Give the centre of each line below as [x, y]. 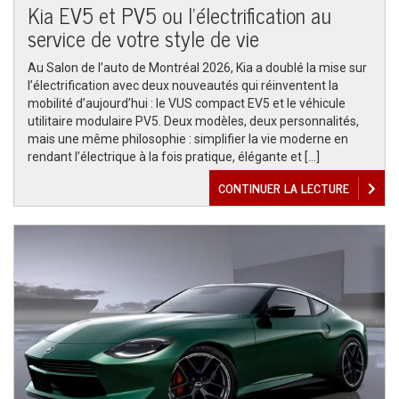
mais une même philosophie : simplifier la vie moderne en [188, 139]
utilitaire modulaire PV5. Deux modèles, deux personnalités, [193, 121]
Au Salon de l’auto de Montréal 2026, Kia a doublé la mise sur [197, 68]
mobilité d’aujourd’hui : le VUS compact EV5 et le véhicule [187, 103]
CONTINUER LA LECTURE [284, 187]
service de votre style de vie [143, 38]
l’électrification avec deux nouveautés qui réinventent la [183, 85]
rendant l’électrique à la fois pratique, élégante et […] [174, 157]
